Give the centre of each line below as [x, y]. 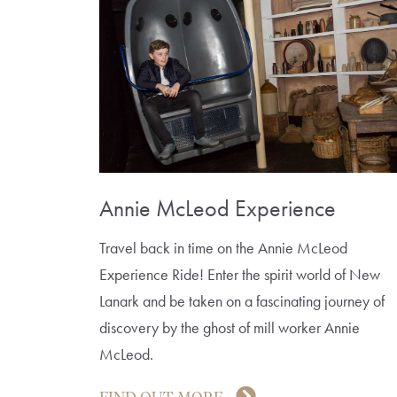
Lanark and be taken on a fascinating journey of [242, 300]
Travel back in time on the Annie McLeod [223, 247]
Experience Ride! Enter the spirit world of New [240, 274]
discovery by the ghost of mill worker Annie [230, 327]
